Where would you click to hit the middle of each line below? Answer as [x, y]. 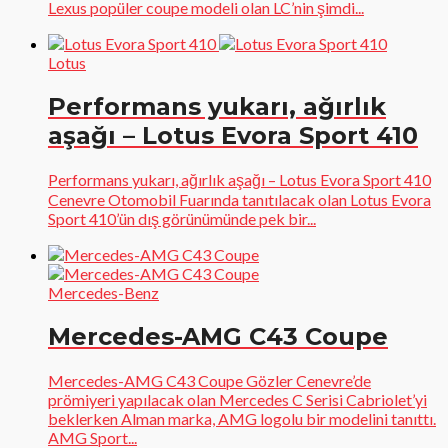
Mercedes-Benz [103, 293]
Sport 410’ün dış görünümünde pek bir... [182, 219]
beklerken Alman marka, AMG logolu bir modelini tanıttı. [242, 418]
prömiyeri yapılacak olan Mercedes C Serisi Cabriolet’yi [237, 399]
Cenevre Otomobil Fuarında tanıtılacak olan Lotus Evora [239, 200]
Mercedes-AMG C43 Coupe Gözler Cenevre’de [209, 380]
